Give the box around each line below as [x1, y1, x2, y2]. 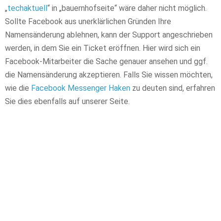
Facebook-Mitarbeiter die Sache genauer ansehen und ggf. [5, 56, 208, 66]
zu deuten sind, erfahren [130, 83, 215, 93]
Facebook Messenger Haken [31, 83, 130, 93]
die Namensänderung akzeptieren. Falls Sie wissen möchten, [5, 70, 213, 79]
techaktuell [7, 3, 47, 13]
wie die [5, 83, 31, 93]
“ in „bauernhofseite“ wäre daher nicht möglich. [47, 3, 207, 13]
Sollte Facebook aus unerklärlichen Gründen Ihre [5, 16, 171, 26]
